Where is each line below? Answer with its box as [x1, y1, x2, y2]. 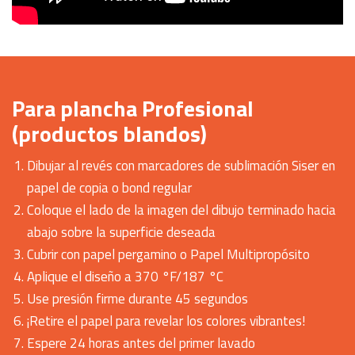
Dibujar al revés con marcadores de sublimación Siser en [27, 155, 335, 176]
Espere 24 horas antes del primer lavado [27, 332, 255, 353]
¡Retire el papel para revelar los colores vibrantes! [27, 310, 305, 331]
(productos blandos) [12, 116, 207, 151]
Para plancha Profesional [12, 90, 254, 125]
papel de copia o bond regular [27, 177, 192, 198]
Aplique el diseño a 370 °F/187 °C [27, 265, 223, 287]
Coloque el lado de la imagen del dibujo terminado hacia [27, 199, 336, 220]
